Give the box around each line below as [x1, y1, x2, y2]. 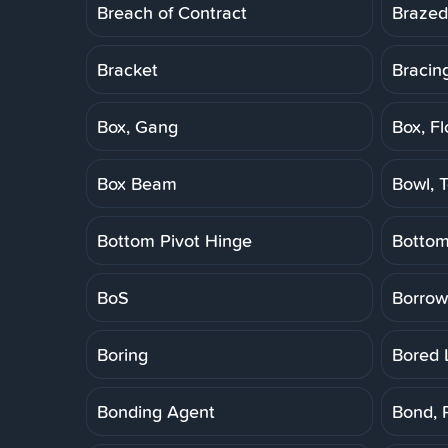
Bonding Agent [97, 398, 215, 424]
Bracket [97, 56, 158, 82]
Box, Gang [97, 113, 178, 139]
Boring [97, 341, 148, 367]
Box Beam [97, 170, 177, 196]
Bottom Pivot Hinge [97, 227, 252, 253]
